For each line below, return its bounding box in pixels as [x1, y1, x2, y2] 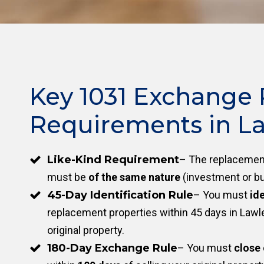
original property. [47, 224, 124, 236]
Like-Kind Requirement [47, 153, 179, 166]
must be [47, 171, 88, 183]
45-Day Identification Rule [47, 189, 193, 202]
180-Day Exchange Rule [47, 242, 177, 255]
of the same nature [88, 171, 180, 183]
